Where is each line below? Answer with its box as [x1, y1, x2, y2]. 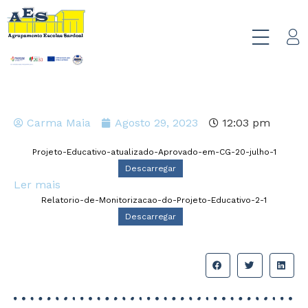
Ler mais [14, 178, 60, 192]
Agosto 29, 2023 [115, 116, 198, 130]
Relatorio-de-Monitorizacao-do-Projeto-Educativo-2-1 [41, 195, 267, 206]
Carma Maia [27, 116, 91, 130]
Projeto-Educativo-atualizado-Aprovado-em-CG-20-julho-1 [32, 147, 276, 157]
